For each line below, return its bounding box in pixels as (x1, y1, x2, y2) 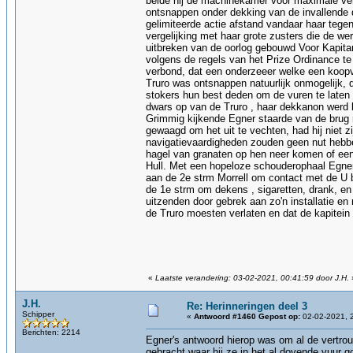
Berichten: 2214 (22, 328, 80, 336)
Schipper (22, 310, 54, 318)
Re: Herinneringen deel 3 (187, 300, 307, 312)
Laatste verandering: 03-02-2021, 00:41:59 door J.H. (155, 273, 349, 282)
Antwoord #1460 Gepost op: (194, 312, 300, 321)
